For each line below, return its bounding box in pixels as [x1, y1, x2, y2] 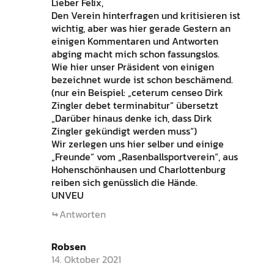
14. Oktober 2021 [51, 251, 121, 267]
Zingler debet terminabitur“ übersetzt [51, 97, 218, 113]
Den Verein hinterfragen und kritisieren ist [51, 7, 240, 23]
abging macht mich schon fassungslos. [51, 46, 220, 61]
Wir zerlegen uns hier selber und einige [51, 136, 224, 151]
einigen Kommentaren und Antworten [51, 33, 218, 48]
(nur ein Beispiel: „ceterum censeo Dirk [51, 84, 223, 100]
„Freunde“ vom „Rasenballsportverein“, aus [51, 149, 238, 164]
